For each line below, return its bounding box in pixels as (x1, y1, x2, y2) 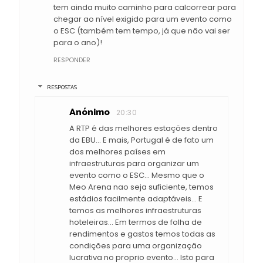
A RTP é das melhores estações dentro (69, 123, 218, 134)
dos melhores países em (69, 146, 166, 158)
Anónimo (69, 104, 110, 121)
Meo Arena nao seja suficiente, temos (69, 181, 214, 193)
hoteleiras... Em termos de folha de (69, 217, 202, 228)
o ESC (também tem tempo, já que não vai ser (53, 25, 230, 36)
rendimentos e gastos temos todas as (69, 228, 215, 240)
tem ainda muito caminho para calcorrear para (53, 1, 236, 13)
